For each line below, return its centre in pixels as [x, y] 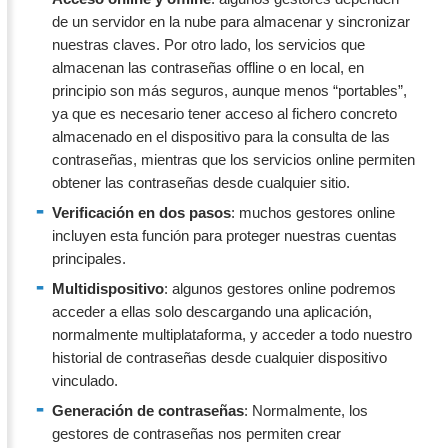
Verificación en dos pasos [141, 212]
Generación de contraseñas [148, 410]
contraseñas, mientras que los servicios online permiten [233, 159]
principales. [89, 258]
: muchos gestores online [313, 212]
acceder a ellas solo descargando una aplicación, [212, 311]
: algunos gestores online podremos [280, 288]
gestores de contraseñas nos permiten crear [196, 433]
